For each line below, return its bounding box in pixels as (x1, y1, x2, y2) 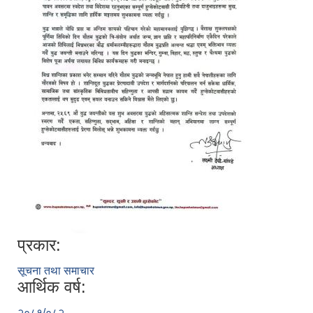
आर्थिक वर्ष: (17, 277, 86, 297)
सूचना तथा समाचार (17, 265, 94, 277)
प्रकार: (17, 235, 61, 255)
